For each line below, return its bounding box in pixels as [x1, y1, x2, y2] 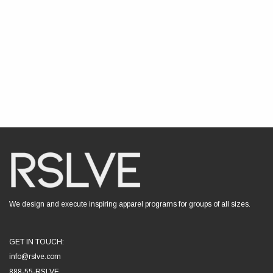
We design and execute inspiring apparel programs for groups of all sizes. [9, 199, 250, 208]
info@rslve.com [9, 252, 61, 261]
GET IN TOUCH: [9, 237, 64, 246]
